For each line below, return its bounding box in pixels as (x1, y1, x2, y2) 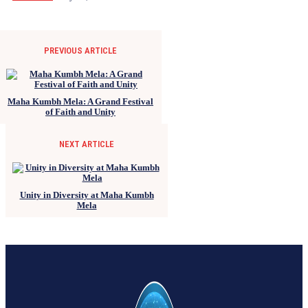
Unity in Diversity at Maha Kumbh (19, 189, 154, 200)
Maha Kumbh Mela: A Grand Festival (8, 96, 153, 107)
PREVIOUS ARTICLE (44, 45, 117, 56)
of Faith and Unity (45, 106, 115, 117)
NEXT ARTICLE (59, 138, 114, 149)
